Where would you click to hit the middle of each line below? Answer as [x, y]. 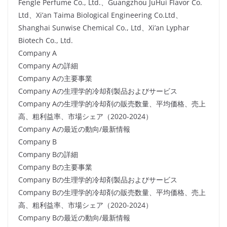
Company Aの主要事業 [55, 79]
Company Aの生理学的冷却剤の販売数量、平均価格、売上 [112, 104]
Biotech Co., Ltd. [46, 41]
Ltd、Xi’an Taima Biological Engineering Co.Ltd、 [100, 15]
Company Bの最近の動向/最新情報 [74, 218]
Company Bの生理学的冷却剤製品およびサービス [98, 180]
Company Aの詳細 [48, 66]
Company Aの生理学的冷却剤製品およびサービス [98, 91]
